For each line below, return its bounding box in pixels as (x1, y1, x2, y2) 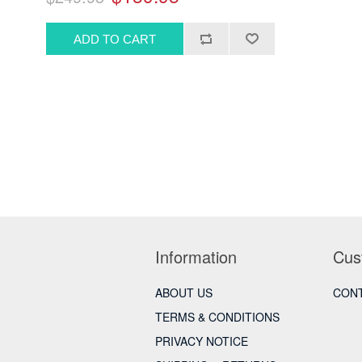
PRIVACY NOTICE (155, 333, 248, 350)
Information (155, 245, 237, 269)
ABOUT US (155, 284, 213, 301)
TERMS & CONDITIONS (155, 309, 280, 326)
